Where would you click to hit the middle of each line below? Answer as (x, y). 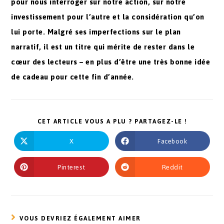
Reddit (172, 167)
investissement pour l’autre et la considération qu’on (108, 17)
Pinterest (71, 167)
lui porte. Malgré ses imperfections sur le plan (96, 32)
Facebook (172, 141)
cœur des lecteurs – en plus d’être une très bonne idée (111, 62)
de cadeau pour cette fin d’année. (72, 77)
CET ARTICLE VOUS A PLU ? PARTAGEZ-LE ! (112, 121)
